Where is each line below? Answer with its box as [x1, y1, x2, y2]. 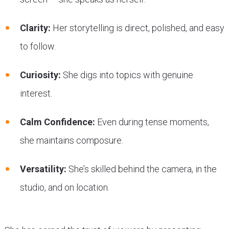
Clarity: [19, 22, 51, 33]
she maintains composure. [19, 134, 123, 146]
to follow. [19, 40, 56, 52]
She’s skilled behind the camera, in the [66, 163, 217, 174]
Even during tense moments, [95, 116, 209, 127]
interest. [19, 87, 52, 99]
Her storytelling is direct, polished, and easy [50, 22, 224, 33]
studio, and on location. [19, 181, 109, 193]
